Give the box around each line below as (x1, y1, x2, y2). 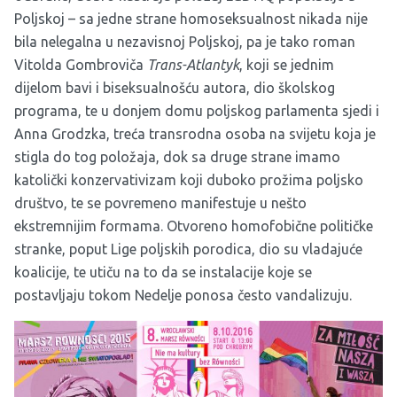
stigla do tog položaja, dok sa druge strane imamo (14, 149, 340, 166)
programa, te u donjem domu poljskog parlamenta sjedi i (14, 103, 379, 120)
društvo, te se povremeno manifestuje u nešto (14, 195, 307, 212)
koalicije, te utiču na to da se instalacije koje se (14, 264, 312, 281)
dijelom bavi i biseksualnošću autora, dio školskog (14, 80, 335, 97)
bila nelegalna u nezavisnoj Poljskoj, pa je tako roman (14, 34, 355, 51)
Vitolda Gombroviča (14, 57, 147, 74)
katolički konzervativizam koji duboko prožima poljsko (14, 172, 363, 189)
